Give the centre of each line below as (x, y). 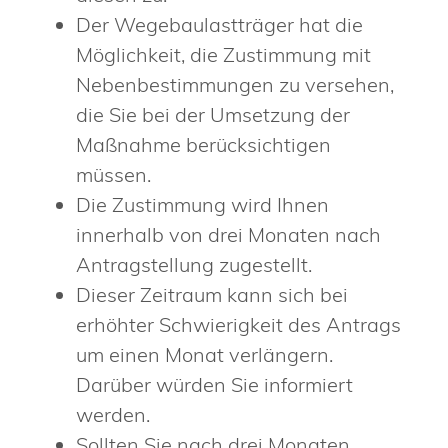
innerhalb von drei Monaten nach (228, 235)
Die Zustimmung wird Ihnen (202, 205)
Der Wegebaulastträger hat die (219, 25)
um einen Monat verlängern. (204, 355)
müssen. (113, 175)
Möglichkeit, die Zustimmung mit (223, 55)
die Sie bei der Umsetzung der (213, 115)
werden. (113, 415)
